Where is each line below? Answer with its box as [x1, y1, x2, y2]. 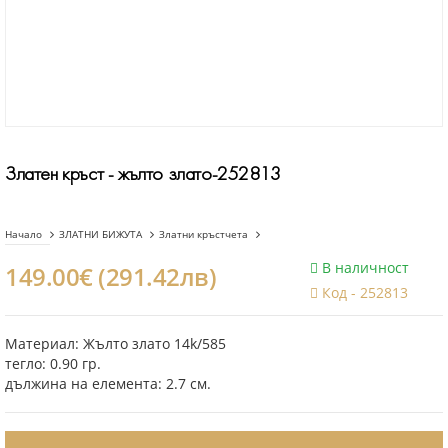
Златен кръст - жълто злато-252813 [5, 161, 281, 185]
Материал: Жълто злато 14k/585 [5, 334, 226, 353]
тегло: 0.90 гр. [5, 354, 101, 373]
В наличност [318, 259, 410, 278]
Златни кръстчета [159, 226, 248, 241]
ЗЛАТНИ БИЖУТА [59, 226, 142, 241]
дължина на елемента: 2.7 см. [5, 374, 211, 393]
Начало [5, 226, 42, 241]
